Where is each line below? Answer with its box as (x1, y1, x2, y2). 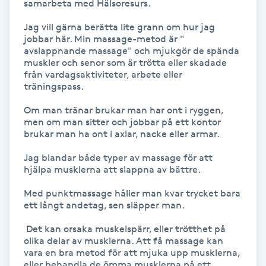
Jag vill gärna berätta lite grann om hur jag (24, 21, 215, 33)
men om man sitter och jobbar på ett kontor (24, 116, 221, 128)
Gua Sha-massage (7, 20, 88, 31)
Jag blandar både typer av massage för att (24, 151, 213, 163)
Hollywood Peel (7, 234, 74, 245)
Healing (7, 134, 42, 145)
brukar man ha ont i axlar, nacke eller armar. (24, 128, 220, 140)
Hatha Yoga (7, 68, 59, 79)
